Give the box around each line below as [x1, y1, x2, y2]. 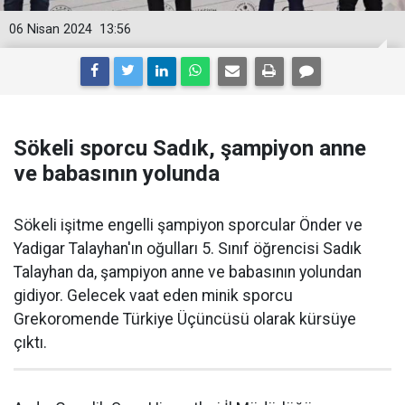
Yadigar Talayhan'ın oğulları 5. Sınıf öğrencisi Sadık [14, 240, 362, 258]
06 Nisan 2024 [9, 22, 92, 37]
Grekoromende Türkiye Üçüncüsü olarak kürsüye [14, 310, 356, 328]
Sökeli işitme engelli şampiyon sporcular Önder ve [14, 216, 363, 234]
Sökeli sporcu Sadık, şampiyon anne [14, 136, 366, 161]
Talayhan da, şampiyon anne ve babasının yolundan [14, 263, 362, 281]
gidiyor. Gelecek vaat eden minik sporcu [14, 287, 293, 305]
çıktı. [14, 334, 47, 352]
